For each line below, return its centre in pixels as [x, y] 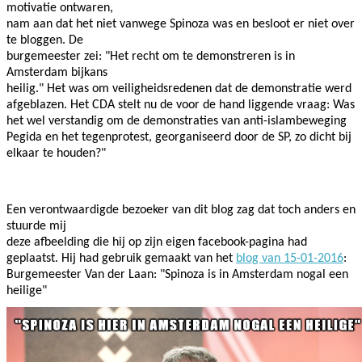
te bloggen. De [45, 40]
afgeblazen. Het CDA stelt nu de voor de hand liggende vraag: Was [181, 105]
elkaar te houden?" [56, 153]
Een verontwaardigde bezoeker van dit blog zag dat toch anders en [181, 210]
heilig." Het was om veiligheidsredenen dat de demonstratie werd [179, 88]
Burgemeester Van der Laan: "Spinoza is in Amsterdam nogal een [177, 274]
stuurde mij [36, 226]
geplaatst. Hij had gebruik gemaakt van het [121, 258]
